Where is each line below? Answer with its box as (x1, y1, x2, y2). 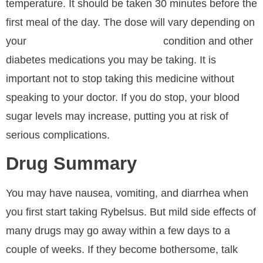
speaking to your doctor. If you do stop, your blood (6, 91, 240, 103)
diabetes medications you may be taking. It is (6, 53, 216, 66)
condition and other (160, 35, 253, 47)
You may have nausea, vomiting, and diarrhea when (6, 187, 248, 199)
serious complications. (6, 129, 110, 141)
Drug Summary (6, 153, 137, 174)
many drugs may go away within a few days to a (6, 224, 230, 237)
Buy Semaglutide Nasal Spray (29, 35, 160, 47)
